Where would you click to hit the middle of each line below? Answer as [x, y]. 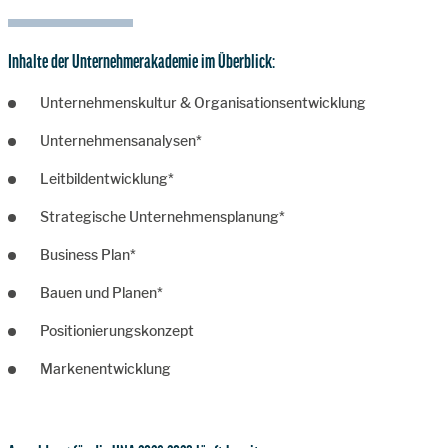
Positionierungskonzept [117, 330]
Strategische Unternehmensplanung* [162, 216]
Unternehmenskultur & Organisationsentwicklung [203, 102]
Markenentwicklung [105, 368]
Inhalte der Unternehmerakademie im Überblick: [141, 61]
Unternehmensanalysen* [121, 140]
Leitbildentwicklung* [107, 178]
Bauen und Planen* [101, 292]
